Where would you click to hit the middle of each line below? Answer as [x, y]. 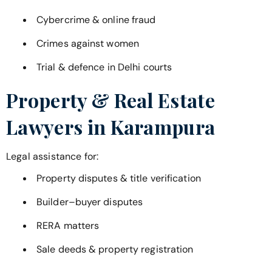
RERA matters [68, 225]
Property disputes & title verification [119, 178]
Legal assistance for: [53, 156]
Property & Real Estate [111, 100]
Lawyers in [58, 126]
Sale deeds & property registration [115, 249]
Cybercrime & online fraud [96, 19]
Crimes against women [88, 43]
